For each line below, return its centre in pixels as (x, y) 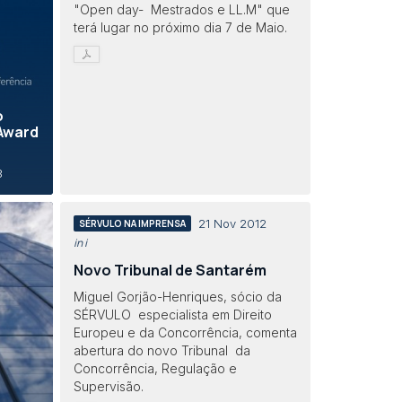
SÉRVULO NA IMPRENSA (132, 223)
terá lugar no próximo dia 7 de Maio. (180, 27)
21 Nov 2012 (232, 224)
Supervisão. (109, 386)
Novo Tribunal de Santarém (170, 270)
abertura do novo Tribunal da (162, 350)
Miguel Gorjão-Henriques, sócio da (178, 296)
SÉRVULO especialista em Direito (173, 314)
